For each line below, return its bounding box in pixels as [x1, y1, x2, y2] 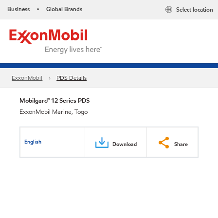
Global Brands [46, 5, 82, 13]
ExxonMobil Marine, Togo [19, 108, 88, 116]
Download [112, 140, 137, 148]
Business [7, 5, 30, 13]
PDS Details [56, 73, 87, 82]
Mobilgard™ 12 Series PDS [19, 96, 90, 105]
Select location [176, 5, 213, 14]
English [24, 137, 42, 145]
